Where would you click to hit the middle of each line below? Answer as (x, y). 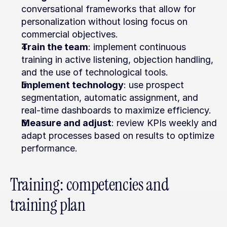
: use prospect (154, 85)
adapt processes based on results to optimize (118, 136)
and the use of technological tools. (95, 72)
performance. (49, 148)
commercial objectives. (70, 34)
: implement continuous (137, 47)
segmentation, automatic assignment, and (110, 98)
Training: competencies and (90, 185)
